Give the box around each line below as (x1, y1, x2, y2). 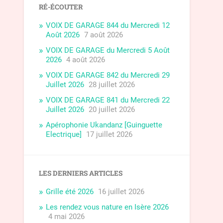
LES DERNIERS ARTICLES (39, 169, 123, 178)
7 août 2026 (84, 30, 123, 40)
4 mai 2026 (48, 212, 85, 222)
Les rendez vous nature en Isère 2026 (46, 203, 169, 212)
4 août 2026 (66, 55, 106, 65)
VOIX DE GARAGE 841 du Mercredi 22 (46, 96, 170, 105)
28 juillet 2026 (89, 80, 135, 90)
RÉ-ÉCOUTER (39, 2, 83, 12)
